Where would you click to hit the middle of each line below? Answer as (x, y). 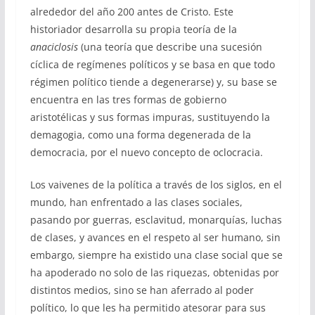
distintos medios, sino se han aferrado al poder (142, 290)
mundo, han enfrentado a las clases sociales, (136, 202)
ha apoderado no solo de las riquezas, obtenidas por (154, 273)
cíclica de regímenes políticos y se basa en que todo (152, 65)
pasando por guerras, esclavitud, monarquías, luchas (156, 220)
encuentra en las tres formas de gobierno (128, 100)
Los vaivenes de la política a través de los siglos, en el (156, 185)
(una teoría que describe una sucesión (171, 47)
